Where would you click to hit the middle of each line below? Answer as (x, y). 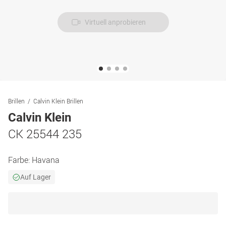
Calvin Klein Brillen (58, 101)
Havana (46, 160)
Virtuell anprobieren (115, 22)
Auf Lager (36, 177)
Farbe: (20, 160)
